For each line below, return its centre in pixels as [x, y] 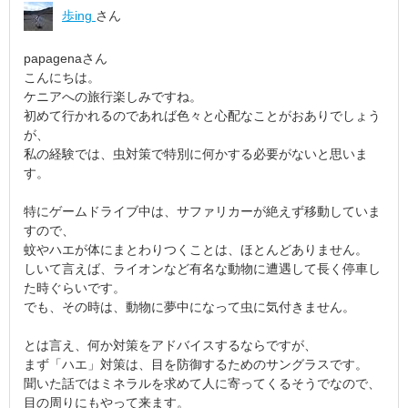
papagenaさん [66, 58]
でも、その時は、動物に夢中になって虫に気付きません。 [189, 307]
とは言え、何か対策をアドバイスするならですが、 [170, 345]
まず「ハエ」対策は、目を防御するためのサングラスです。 [196, 364]
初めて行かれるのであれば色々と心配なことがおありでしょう [202, 116]
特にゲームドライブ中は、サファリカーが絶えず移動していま [202, 211]
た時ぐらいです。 [75, 288]
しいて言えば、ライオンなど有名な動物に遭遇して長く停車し [202, 269]
